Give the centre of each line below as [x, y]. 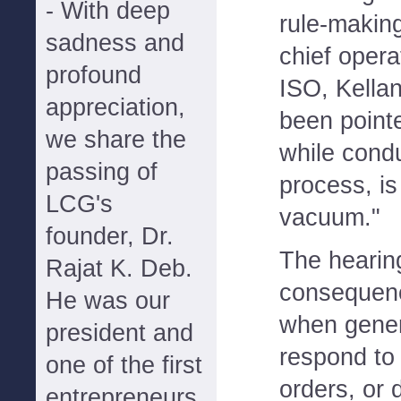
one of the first [124, 365]
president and [119, 333]
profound [94, 75]
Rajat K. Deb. [119, 269]
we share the [116, 140]
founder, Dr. [110, 236]
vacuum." [330, 217]
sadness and [115, 43]
